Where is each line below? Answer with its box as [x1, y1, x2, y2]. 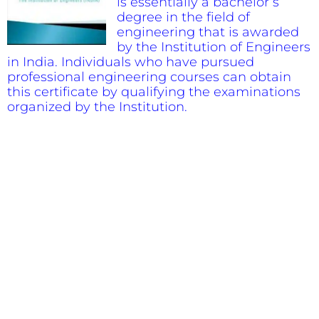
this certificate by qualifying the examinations [7, 84, 300, 100]
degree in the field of [117, 9, 250, 26]
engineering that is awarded [117, 24, 299, 41]
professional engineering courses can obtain [7, 69, 291, 85]
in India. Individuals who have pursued [7, 54, 254, 70]
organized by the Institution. [7, 99, 187, 115]
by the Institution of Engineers [117, 39, 310, 56]
